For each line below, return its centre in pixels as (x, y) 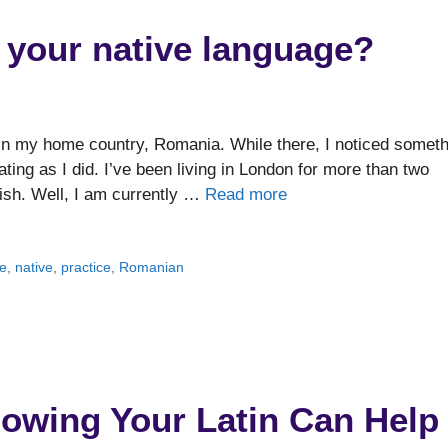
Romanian (152, 267)
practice (86, 267)
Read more (246, 195)
